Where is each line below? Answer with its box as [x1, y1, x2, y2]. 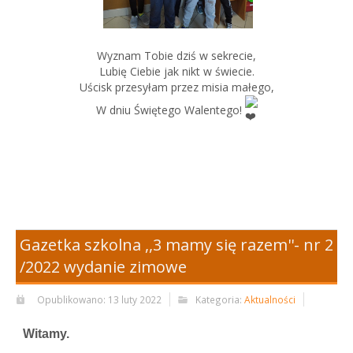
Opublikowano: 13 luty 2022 [37, 292, 162, 306]
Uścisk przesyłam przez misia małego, [79, 79, 274, 95]
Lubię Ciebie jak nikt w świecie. [98, 63, 255, 79]
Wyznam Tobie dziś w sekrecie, [97, 47, 256, 63]
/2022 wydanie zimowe [20, 255, 187, 277]
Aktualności [244, 292, 295, 306]
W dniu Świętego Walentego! [95, 102, 245, 118]
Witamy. [20, 326, 69, 340]
